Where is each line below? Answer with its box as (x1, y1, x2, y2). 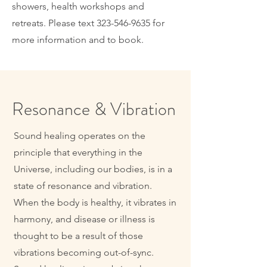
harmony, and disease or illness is (14, 213, 155, 225)
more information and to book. (12, 34, 144, 45)
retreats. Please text (12, 17, 97, 29)
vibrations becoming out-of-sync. (14, 247, 154, 258)
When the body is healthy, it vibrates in (14, 197, 176, 208)
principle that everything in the (14, 147, 142, 158)
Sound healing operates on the (14, 130, 145, 141)
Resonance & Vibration (12, 97, 176, 122)
